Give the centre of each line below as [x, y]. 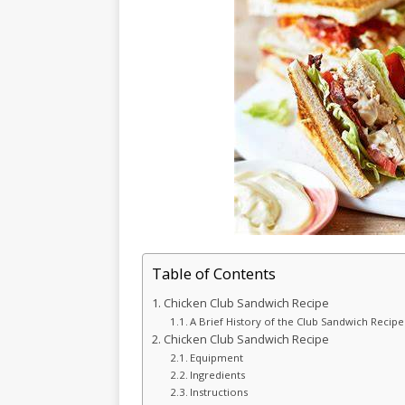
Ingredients [221, 375]
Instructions [221, 392]
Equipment [217, 358]
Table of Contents [214, 274]
